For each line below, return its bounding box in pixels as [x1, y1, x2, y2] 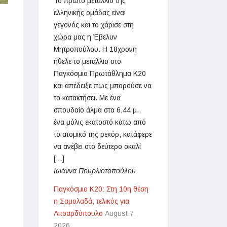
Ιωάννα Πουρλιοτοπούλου [54, 167, 136, 175]
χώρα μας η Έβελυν [54, 33, 117, 41]
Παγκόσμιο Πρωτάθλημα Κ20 [54, 69, 146, 78]
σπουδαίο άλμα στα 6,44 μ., [54, 106, 141, 114]
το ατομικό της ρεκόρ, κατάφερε [54, 130, 152, 138]
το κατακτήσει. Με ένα [54, 94, 121, 102]
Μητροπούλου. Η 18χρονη [54, 45, 137, 53]
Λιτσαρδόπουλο [54, 209, 103, 217]
